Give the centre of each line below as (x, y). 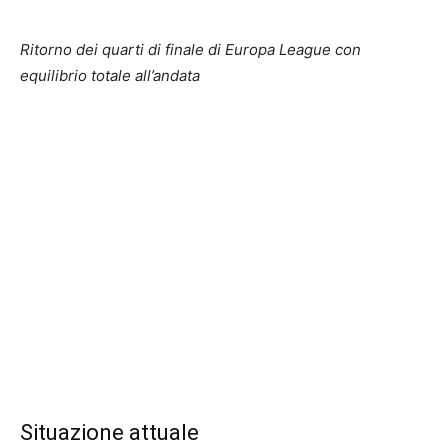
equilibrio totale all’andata (110, 75)
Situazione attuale (109, 432)
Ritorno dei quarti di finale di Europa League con (190, 49)
